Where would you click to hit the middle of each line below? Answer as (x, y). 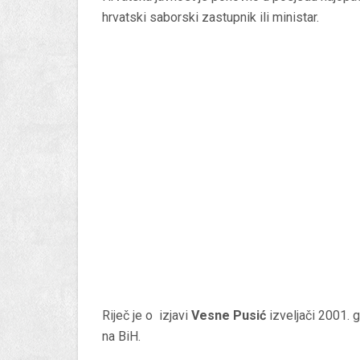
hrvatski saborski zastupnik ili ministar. (211, 18)
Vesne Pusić (229, 316)
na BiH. (121, 337)
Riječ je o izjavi (147, 316)
